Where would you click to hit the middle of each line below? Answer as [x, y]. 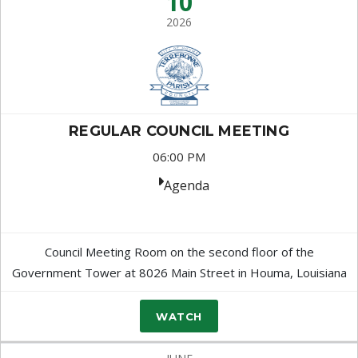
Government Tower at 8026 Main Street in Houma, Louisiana [179, 272]
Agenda [186, 185]
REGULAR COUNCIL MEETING [179, 131]
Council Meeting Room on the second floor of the [179, 252]
